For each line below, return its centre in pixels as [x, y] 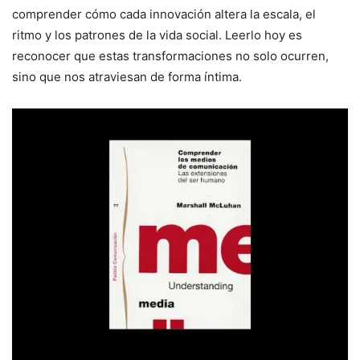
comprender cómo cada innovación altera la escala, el [164, 14]
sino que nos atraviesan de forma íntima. [127, 77]
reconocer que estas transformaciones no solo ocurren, [170, 56]
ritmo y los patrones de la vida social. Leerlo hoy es [157, 35]
